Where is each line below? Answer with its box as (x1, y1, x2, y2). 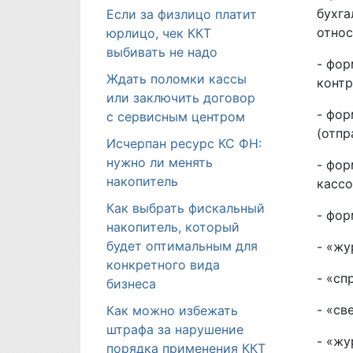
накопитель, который (106, 219, 240, 235)
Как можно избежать (106, 303, 238, 318)
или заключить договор (106, 90, 255, 106)
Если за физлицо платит (106, 6, 257, 22)
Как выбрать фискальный (106, 200, 265, 216)
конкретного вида (106, 257, 220, 273)
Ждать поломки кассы (106, 71, 247, 87)
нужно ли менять (106, 154, 213, 170)
